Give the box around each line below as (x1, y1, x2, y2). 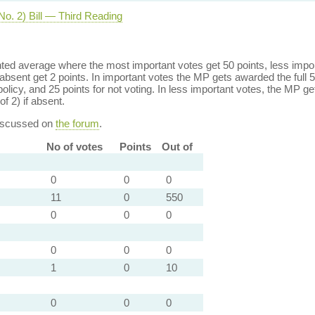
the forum (55, 117, 99, 129)
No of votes (46, 141, 103, 153)
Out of (161, 141, 193, 153)
